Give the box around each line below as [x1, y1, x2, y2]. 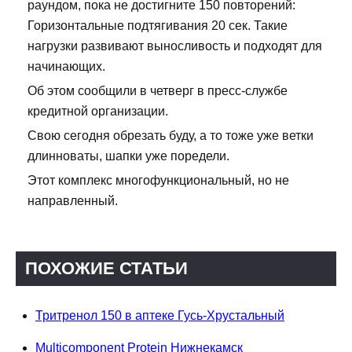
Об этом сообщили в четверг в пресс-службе [27, 84, 288, 98]
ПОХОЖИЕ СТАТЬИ [25, 258, 188, 279]
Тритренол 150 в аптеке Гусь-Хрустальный [35, 309, 284, 323]
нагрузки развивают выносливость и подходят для [27, 39, 322, 53]
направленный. [27, 194, 118, 208]
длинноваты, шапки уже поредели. [27, 149, 229, 163]
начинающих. [27, 60, 105, 74]
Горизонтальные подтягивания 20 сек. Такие [27, 19, 288, 33]
